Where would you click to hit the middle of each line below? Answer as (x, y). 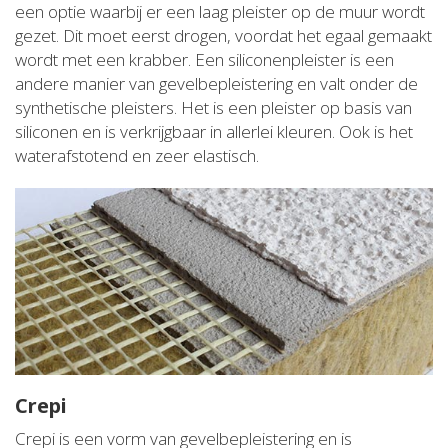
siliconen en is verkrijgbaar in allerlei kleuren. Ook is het (214, 132)
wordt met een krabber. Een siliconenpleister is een (204, 60)
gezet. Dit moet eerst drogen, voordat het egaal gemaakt (223, 36)
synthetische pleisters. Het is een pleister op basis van (213, 108)
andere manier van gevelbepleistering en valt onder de (216, 84)
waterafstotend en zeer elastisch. (137, 156)
